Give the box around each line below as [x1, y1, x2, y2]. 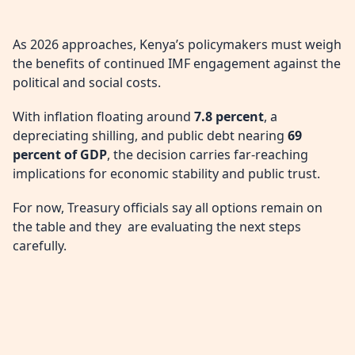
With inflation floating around [13, 108, 194, 126]
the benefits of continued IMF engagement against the [13, 54, 341, 72]
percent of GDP [13, 146, 107, 164]
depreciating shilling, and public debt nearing [13, 127, 288, 145]
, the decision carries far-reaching [107, 146, 308, 164]
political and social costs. [13, 73, 161, 91]
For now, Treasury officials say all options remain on [13, 199, 323, 217]
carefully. [13, 237, 67, 255]
